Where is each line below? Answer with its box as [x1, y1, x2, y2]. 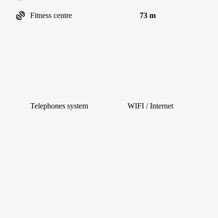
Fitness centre [30, 11, 72, 19]
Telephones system [30, 102, 88, 110]
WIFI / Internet [127, 102, 173, 110]
